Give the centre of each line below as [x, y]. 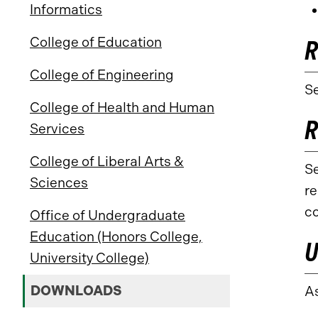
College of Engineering [102, 75]
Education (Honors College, [116, 237]
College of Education [96, 42]
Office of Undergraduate [108, 215]
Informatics [66, 10]
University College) [89, 258]
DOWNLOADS [76, 291]
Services [57, 129]
